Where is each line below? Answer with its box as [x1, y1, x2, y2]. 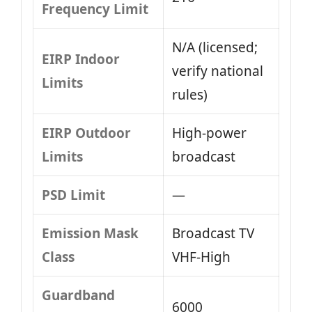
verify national [172, 62, 263, 80]
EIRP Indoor [42, 50, 120, 68]
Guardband [42, 286, 115, 304]
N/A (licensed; [172, 38, 258, 56]
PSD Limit [42, 186, 105, 204]
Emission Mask [42, 224, 139, 242]
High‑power [172, 124, 247, 142]
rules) [172, 86, 208, 104]
